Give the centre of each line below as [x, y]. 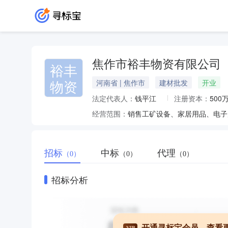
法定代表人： [113, 98]
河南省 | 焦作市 [121, 82]
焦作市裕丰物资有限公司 [156, 64]
